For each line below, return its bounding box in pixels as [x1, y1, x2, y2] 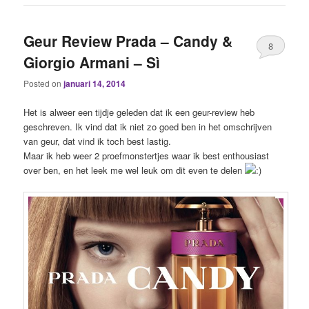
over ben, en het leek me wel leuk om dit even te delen [23, 163, 246, 177]
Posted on [23, 77, 64, 90]
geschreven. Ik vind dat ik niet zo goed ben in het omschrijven [23, 119, 272, 133]
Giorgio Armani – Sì [23, 52, 161, 73]
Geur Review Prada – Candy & [23, 30, 233, 52]
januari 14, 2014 [63, 77, 126, 90]
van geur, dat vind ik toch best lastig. [23, 134, 172, 148]
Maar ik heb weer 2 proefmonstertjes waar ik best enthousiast [23, 148, 270, 162]
